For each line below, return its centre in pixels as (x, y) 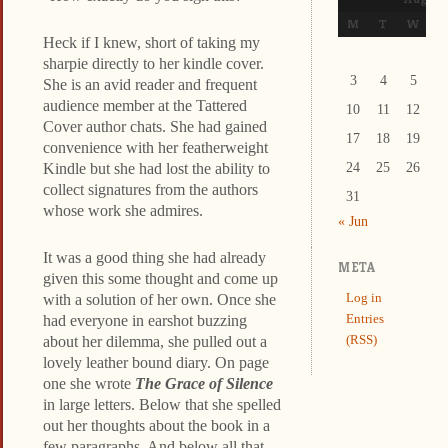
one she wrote (87, 383)
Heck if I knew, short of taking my (151, 42)
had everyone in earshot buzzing (145, 320)
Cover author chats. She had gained (155, 126)
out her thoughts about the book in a (156, 425)
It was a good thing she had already (154, 257)
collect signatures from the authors (150, 189)
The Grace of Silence (202, 383)
